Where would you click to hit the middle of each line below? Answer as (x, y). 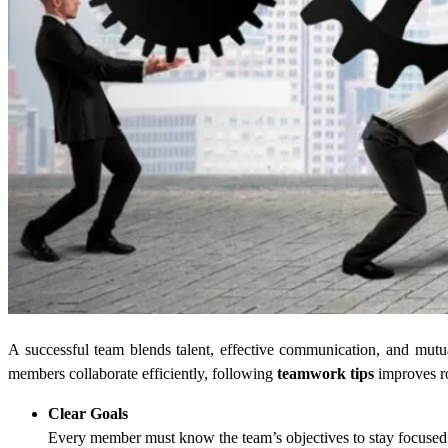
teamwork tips (325, 373)
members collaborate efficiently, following (142, 373)
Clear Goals (88, 413)
